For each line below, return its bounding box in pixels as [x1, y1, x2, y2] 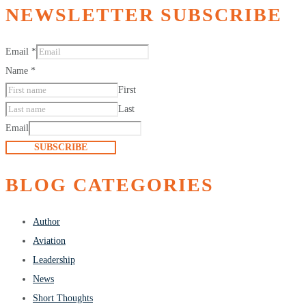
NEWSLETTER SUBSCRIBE [5, 4, 282, 26]
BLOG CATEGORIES [5, 173, 214, 195]
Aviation [33, 235, 66, 246]
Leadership [33, 254, 75, 265]
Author [33, 216, 60, 227]
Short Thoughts [33, 292, 93, 303]
